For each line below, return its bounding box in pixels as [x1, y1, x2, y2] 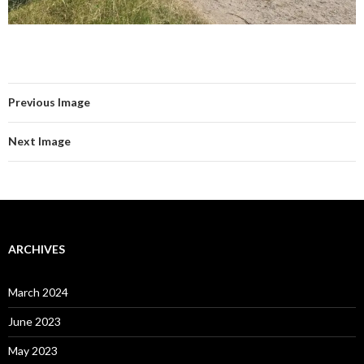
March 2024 [8, 285, 68, 300]
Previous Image [8, 95, 90, 110]
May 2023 [8, 344, 58, 358]
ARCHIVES [8, 242, 65, 257]
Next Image [8, 134, 71, 149]
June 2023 [8, 314, 61, 329]
